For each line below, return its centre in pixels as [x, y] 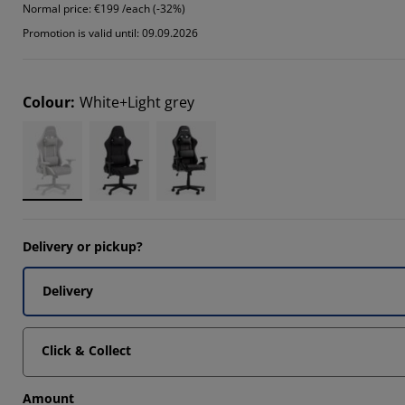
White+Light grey [137, 102]
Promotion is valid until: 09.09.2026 [110, 33]
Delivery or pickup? [83, 246]
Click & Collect [86, 350]
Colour [47, 102]
